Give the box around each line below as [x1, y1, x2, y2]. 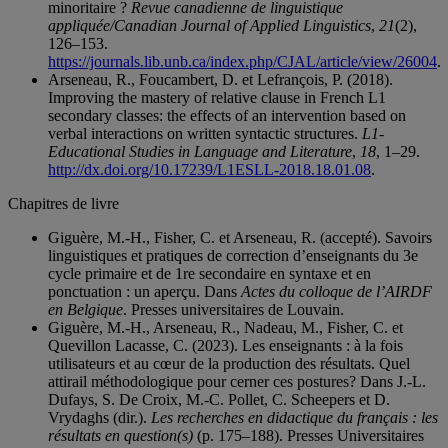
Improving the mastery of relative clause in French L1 [48, 89, 386, 107]
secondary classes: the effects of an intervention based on [48, 107, 406, 125]
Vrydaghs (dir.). [48, 409, 151, 427]
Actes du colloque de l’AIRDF [241, 283, 432, 301]
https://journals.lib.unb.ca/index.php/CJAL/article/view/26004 [48, 53, 437, 71]
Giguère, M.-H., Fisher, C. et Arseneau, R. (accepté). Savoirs [48, 229, 432, 247]
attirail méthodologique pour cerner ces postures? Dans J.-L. [48, 373, 426, 391]
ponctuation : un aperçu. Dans [48, 283, 241, 301]
